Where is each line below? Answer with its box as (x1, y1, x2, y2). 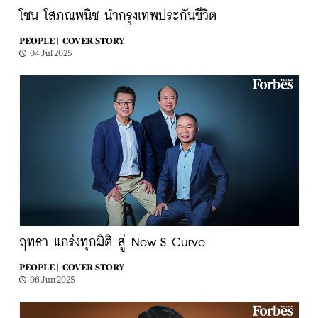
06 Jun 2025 (29, 275, 75, 285)
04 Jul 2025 (29, 48, 72, 58)
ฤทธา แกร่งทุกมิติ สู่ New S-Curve (18, 236, 205, 249)
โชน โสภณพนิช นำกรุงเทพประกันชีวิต (18, 10, 216, 23)
